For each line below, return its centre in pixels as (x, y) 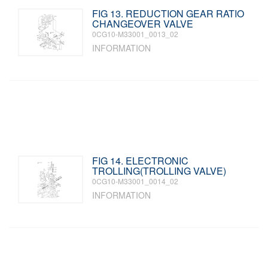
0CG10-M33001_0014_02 (135, 181)
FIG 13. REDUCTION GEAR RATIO (168, 13)
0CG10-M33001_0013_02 (135, 34)
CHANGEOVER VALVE (143, 24)
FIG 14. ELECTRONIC (141, 161)
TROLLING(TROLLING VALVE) (159, 171)
